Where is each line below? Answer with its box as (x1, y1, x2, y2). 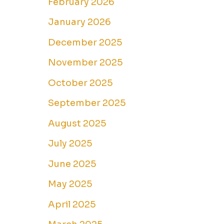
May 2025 (48, 178, 92, 190)
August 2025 (48, 117, 106, 129)
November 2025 (48, 57, 123, 68)
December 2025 (48, 36, 122, 48)
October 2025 (48, 77, 113, 88)
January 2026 (48, 16, 111, 28)
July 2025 (48, 138, 92, 149)
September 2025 (48, 97, 126, 109)
